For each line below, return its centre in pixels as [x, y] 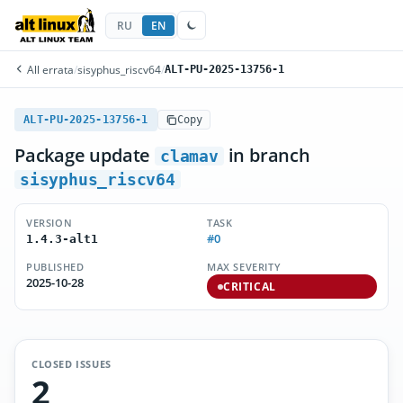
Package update [85, 155]
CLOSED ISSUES [72, 364]
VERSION [49, 223]
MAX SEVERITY [244, 267]
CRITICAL [250, 287]
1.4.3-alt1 [62, 239]
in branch [267, 155]
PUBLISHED [55, 267]
